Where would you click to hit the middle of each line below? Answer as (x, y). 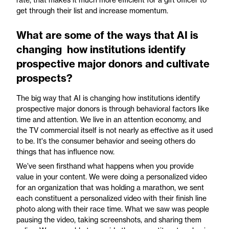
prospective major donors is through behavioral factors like (113, 108)
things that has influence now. (65, 151)
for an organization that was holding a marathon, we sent (110, 188)
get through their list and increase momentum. (92, 10)
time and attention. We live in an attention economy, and (109, 119)
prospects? (44, 78)
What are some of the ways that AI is (107, 35)
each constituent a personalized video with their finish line (111, 198)
